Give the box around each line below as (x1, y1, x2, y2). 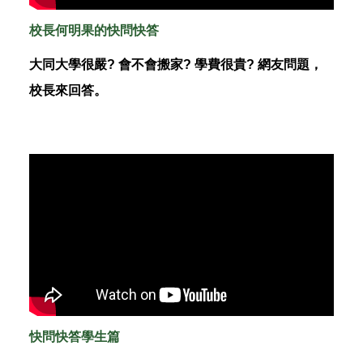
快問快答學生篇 (28, 330, 120, 344)
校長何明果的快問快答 (28, 23, 159, 38)
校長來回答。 (28, 83, 107, 98)
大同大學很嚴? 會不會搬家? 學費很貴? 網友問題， (28, 58, 322, 72)
